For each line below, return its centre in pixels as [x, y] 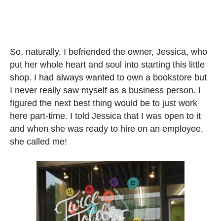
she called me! [38, 142]
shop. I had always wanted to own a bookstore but [108, 78]
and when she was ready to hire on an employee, [107, 129]
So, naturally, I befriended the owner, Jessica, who [109, 52]
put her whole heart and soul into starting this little [107, 65]
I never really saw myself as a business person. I [105, 91]
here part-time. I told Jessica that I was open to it [105, 116]
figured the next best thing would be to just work [104, 103]
